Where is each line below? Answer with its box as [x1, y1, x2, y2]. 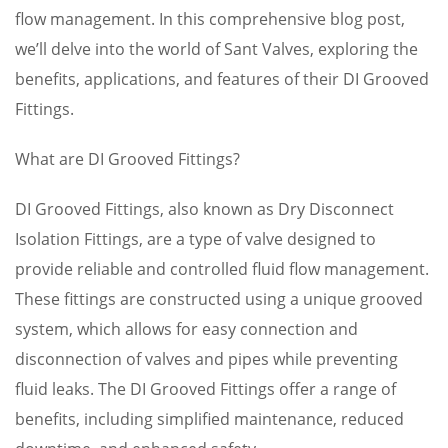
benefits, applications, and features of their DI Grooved [15, 68, 429, 90]
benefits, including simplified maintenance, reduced [15, 408, 404, 430]
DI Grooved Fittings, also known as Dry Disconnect [15, 198, 394, 220]
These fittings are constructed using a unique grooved [15, 288, 423, 310]
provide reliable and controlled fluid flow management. [15, 258, 429, 280]
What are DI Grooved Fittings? [15, 148, 240, 170]
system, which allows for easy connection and [15, 318, 358, 340]
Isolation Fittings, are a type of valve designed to [15, 228, 376, 250]
